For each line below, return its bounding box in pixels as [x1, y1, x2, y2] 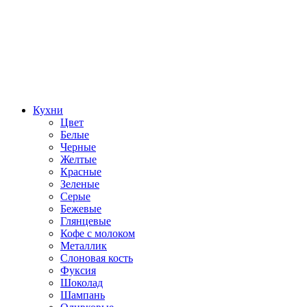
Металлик [60, 239, 107, 251]
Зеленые [60, 177, 99, 190]
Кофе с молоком [60, 227, 135, 239]
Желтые [60, 153, 97, 165]
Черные [60, 140, 96, 153]
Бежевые [60, 202, 101, 214]
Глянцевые [60, 214, 111, 227]
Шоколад [60, 276, 103, 288]
